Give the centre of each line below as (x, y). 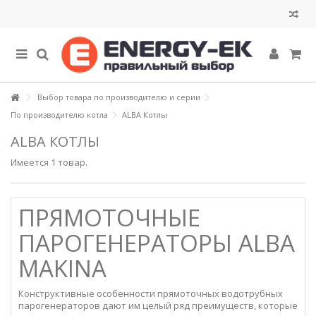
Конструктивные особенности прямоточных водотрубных (151, 293)
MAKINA (62, 268)
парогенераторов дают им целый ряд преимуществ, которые (158, 305)
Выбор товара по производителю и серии (119, 97)
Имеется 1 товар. (49, 162)
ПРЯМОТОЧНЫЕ (109, 218)
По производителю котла (59, 115)
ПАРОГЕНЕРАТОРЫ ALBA (157, 243)
